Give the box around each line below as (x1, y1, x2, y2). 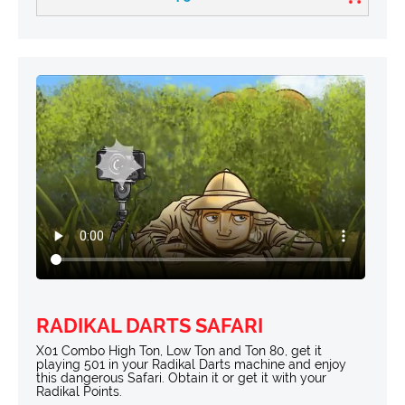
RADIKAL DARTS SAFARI (36, 314, 263, 338)
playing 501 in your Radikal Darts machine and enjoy (36, 357, 346, 372)
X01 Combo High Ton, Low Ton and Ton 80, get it (36, 344, 322, 359)
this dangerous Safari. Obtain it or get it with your (36, 371, 326, 386)
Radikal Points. (36, 384, 122, 400)
